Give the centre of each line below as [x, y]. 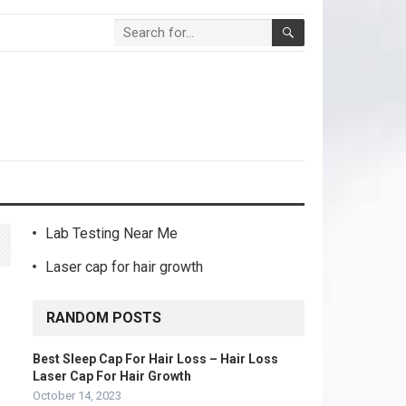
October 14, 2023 [77, 396]
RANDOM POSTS [104, 318]
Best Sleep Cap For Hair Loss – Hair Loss [155, 359]
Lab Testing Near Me [111, 233]
